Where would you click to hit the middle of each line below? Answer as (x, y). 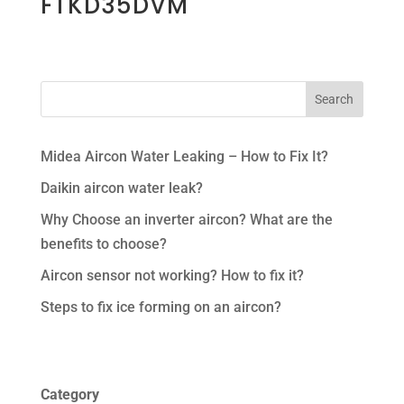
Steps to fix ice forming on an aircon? (161, 308)
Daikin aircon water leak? (121, 188)
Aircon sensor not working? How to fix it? (172, 276)
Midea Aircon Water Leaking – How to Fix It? (184, 157)
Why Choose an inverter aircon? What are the (186, 220)
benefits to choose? (103, 244)
